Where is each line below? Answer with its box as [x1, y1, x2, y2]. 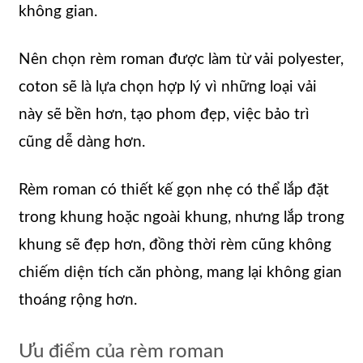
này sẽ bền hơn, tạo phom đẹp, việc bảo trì [19, 107, 310, 123]
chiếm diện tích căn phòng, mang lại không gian [19, 265, 342, 281]
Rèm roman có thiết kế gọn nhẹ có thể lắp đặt [19, 182, 329, 199]
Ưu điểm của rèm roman [19, 341, 224, 361]
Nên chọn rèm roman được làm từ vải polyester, [19, 52, 344, 68]
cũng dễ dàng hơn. [19, 135, 145, 151]
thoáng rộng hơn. [19, 293, 137, 309]
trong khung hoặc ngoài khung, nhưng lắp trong [19, 210, 344, 226]
